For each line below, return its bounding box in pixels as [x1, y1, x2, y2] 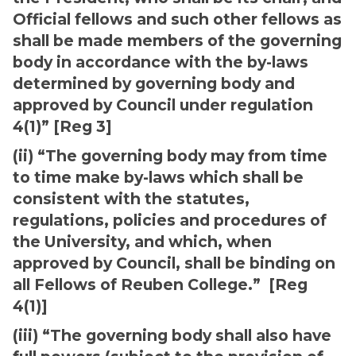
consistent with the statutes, [13, 189, 250, 208]
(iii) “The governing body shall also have [13, 326, 331, 345]
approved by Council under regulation [13, 95, 313, 114]
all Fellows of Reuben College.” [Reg [13, 275, 308, 294]
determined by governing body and [13, 74, 295, 93]
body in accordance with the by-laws [13, 52, 308, 72]
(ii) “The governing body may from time [13, 146, 327, 165]
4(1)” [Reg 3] [13, 117, 112, 136]
